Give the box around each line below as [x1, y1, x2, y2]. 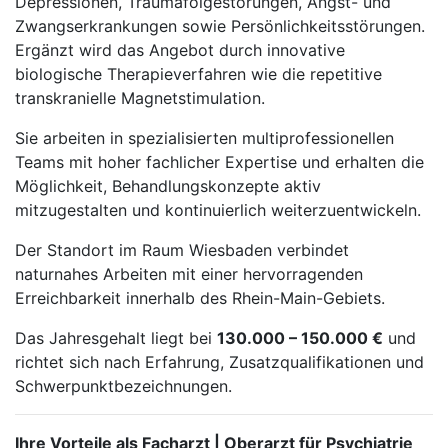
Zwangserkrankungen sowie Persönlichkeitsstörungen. [15, 16, 425, 36]
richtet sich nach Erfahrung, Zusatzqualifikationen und [15, 352, 424, 372]
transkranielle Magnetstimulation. [15, 88, 265, 108]
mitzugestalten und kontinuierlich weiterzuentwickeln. [15, 200, 421, 220]
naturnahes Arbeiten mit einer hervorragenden [15, 264, 363, 284]
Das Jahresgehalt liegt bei [15, 328, 217, 348]
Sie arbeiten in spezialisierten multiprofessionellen [15, 128, 394, 148]
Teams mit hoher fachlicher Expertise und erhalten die [15, 152, 424, 172]
